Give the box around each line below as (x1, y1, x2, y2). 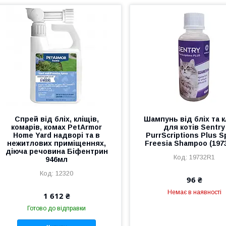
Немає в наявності (167, 188, 221, 196)
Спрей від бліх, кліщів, (14, 115, 99, 123)
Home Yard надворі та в (13, 131, 100, 139)
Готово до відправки (27, 204, 86, 212)
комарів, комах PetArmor (11, 123, 102, 131)
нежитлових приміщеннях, (7, 139, 106, 147)
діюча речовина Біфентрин (5, 147, 108, 155)
